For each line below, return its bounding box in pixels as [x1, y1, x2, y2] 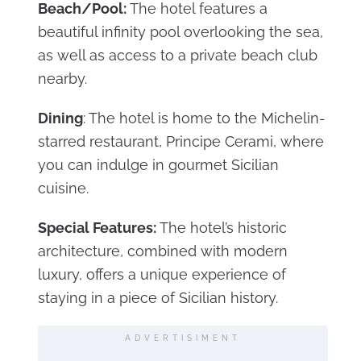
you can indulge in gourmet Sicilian [37, 156, 279, 174]
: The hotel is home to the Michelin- [82, 110, 326, 127]
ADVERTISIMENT [124, 334, 241, 343]
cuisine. [37, 180, 89, 197]
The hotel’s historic [156, 219, 287, 237]
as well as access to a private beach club [37, 47, 317, 64]
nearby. [37, 70, 87, 88]
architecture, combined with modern [37, 243, 288, 260]
